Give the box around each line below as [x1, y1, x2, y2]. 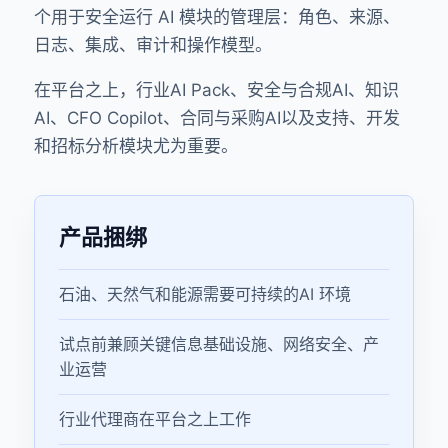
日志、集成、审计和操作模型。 [34, 35, 272, 55]
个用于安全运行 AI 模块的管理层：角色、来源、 [34, 7, 400, 27]
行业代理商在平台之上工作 [59, 409, 251, 429]
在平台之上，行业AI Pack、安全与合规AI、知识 [34, 80, 399, 100]
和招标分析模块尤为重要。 [34, 136, 238, 156]
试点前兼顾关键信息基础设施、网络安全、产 [59, 334, 379, 354]
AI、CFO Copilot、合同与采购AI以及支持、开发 [34, 108, 400, 128]
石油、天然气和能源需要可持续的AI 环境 [59, 284, 351, 304]
